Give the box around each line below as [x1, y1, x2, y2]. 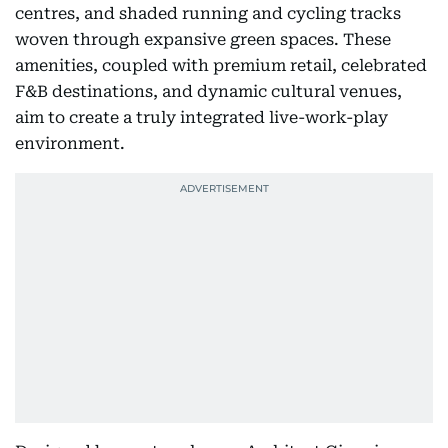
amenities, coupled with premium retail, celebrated [15, 56, 427, 75]
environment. [15, 134, 125, 153]
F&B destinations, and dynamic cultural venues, [15, 82, 402, 101]
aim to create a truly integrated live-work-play [15, 108, 388, 127]
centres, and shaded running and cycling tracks [15, 4, 401, 23]
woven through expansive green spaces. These [15, 30, 391, 49]
